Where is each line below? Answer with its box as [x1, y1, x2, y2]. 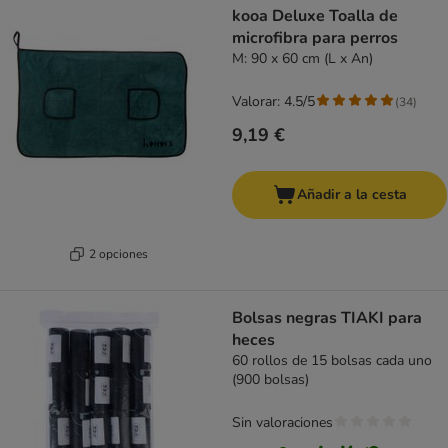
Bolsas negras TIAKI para [232, 307, 422, 330]
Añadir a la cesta [296, 185, 407, 205]
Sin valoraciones [232, 413, 333, 433]
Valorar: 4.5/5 [232, 92, 315, 112]
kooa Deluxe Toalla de [232, 5, 398, 28]
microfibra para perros [232, 27, 398, 50]
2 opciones [89, 245, 148, 262]
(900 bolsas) [232, 370, 309, 390]
